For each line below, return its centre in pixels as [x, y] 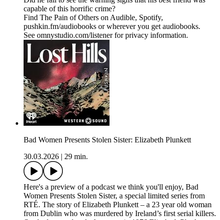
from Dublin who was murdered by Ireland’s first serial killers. [120, 214]
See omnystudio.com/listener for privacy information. [106, 35]
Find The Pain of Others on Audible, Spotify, [93, 18]
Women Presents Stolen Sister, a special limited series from [114, 196]
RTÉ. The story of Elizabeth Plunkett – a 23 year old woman [118, 205]
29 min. [76, 157]
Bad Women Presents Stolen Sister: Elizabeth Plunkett [107, 140]
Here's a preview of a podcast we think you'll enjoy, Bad [111, 187]
